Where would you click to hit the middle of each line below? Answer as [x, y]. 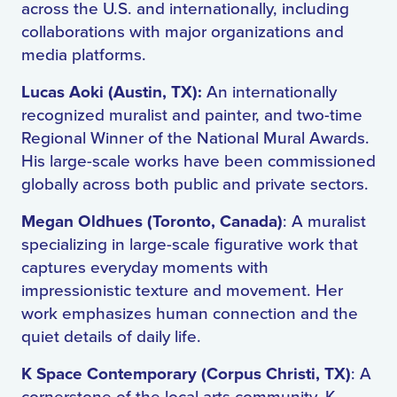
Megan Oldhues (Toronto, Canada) [152, 222]
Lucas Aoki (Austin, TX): [114, 93]
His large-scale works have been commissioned [198, 162]
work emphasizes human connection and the [190, 314]
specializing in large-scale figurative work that [190, 245]
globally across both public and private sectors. [197, 185]
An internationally [272, 93]
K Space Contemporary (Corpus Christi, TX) [186, 375]
